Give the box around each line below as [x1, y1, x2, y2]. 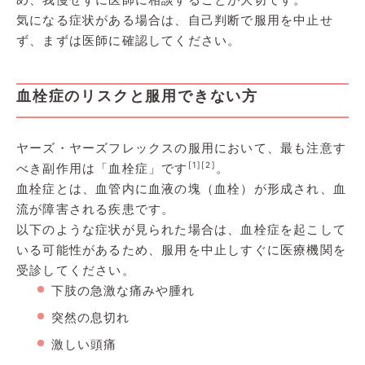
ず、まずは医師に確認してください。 [16, 32, 241, 48]
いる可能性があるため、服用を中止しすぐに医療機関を [16, 241, 346, 257]
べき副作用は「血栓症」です [16, 160, 188, 176]
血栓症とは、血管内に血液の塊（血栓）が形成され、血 [16, 180, 346, 196]
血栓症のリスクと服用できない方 [16, 86, 258, 104]
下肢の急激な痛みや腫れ [51, 282, 195, 298]
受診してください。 [16, 262, 135, 278]
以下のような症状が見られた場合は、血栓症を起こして [16, 221, 347, 237]
